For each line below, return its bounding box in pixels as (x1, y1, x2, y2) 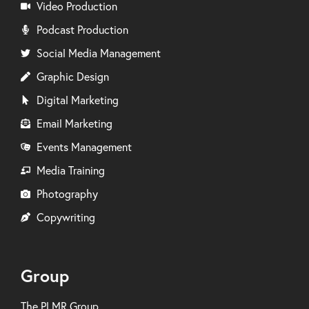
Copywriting (36, 210, 95, 225)
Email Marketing (36, 117, 112, 131)
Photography (36, 187, 98, 201)
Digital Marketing (36, 93, 119, 108)
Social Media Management (36, 46, 161, 61)
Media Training (36, 163, 105, 178)
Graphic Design (36, 70, 109, 84)
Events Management (36, 140, 132, 154)
